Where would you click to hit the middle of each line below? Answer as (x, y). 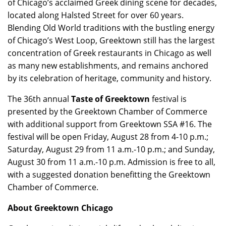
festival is (169, 99)
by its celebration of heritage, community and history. (109, 78)
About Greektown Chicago (60, 208)
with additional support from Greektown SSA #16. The (110, 124)
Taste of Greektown (111, 99)
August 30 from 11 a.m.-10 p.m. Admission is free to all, (111, 162)
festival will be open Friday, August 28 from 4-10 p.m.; (108, 137)
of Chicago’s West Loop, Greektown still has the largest (111, 41)
